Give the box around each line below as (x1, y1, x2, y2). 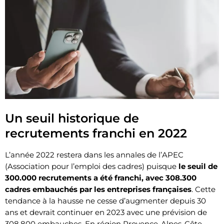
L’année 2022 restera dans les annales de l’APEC (5, 149, 183, 159)
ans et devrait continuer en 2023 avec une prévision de (5, 207, 207, 217)
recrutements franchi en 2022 (5, 125, 187, 140)
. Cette (191, 184, 215, 194)
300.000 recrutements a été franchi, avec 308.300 (5, 172, 196, 182)
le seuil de (178, 161, 217, 171)
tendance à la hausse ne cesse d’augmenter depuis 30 (5, 195, 206, 205)
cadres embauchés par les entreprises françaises (5, 184, 191, 194)
